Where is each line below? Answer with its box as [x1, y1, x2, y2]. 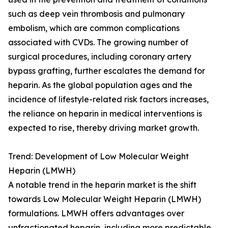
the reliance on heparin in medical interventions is [8, 108, 202, 119]
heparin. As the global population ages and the [8, 80, 192, 91]
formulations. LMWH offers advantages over [8, 208, 184, 219]
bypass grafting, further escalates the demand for [8, 66, 205, 76]
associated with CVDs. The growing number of [8, 37, 188, 48]
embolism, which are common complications [8, 23, 180, 34]
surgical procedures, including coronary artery [8, 51, 191, 62]
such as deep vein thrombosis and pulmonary [8, 9, 185, 19]
